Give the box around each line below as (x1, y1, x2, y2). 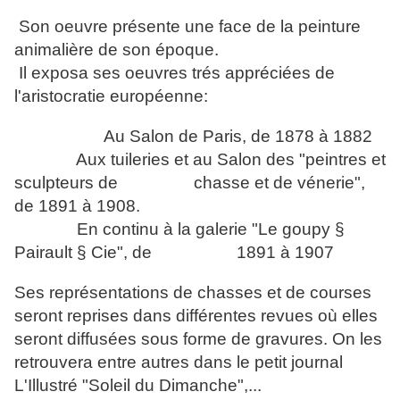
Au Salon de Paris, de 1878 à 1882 (104, 127, 372, 146)
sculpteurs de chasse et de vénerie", (14, 173, 365, 193)
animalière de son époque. (14, 40, 219, 60)
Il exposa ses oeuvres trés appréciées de (14, 63, 335, 83)
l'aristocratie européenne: (14, 87, 208, 106)
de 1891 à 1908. (14, 196, 140, 216)
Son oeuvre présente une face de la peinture (19, 17, 361, 37)
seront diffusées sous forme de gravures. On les (14, 329, 382, 349)
